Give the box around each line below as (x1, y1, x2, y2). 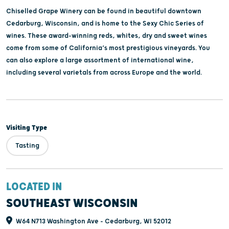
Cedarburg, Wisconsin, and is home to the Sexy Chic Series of (6, 19, 204, 28)
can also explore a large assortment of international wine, (6, 56, 194, 64)
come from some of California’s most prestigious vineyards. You (6, 43, 210, 52)
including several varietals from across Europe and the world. (6, 68, 202, 77)
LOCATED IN (6, 180, 62, 193)
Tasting (15, 141, 39, 150)
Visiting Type (6, 123, 47, 132)
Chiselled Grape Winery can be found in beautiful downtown (6, 7, 201, 15)
